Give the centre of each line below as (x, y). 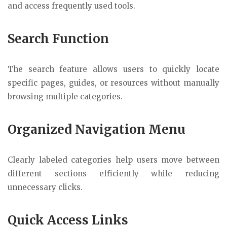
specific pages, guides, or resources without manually (113, 83)
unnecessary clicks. (45, 187)
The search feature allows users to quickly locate (113, 69)
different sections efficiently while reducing (113, 173)
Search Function (58, 39)
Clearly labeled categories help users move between (113, 160)
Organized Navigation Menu (97, 129)
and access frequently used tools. (71, 6)
